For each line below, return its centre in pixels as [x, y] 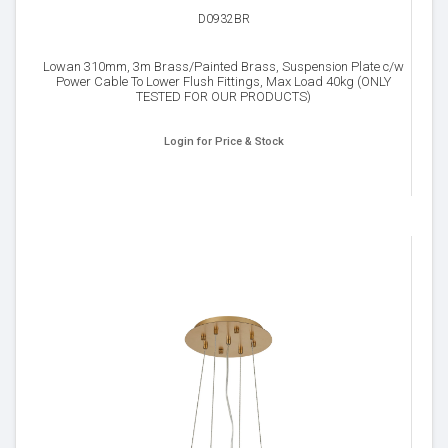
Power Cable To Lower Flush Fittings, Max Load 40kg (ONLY [223, 81]
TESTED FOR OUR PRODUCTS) [223, 96]
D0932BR [223, 19]
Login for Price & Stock [223, 141]
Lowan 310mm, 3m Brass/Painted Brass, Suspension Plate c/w [223, 66]
